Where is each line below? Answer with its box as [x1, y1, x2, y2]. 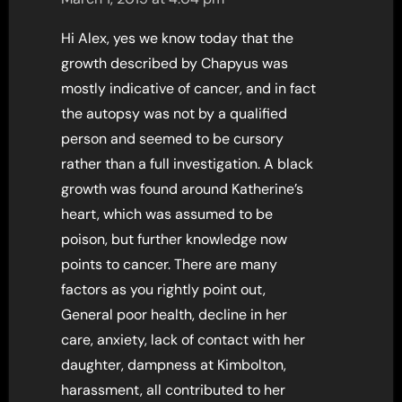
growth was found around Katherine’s [61, 179, 304, 198]
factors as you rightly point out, [61, 279, 267, 299]
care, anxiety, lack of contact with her [61, 329, 306, 349]
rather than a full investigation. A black [61, 153, 314, 173]
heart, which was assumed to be [61, 204, 274, 223]
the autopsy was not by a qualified [61, 103, 288, 123]
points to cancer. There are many [61, 254, 278, 274]
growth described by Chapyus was [61, 53, 289, 73]
